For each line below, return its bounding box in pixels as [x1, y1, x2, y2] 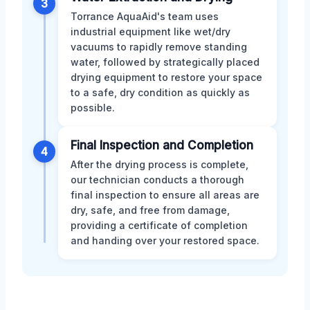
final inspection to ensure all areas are [71, 188, 259, 201]
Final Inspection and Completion [71, 138, 253, 152]
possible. [71, 101, 115, 113]
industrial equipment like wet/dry [71, 25, 230, 37]
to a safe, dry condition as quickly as [71, 86, 250, 98]
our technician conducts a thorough [71, 173, 244, 185]
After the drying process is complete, [71, 158, 248, 170]
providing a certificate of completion [71, 219, 248, 231]
